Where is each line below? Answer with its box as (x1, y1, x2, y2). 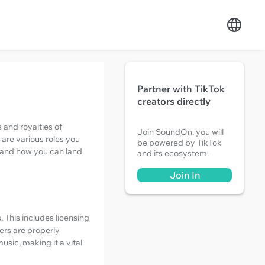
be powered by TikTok (137, 137, 222, 148)
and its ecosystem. (137, 148, 209, 159)
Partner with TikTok (137, 83, 225, 95)
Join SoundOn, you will (137, 127, 224, 137)
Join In (169, 169, 200, 181)
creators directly (137, 95, 211, 107)
